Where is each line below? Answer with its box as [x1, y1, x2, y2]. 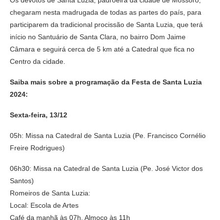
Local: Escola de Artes [10, 201, 79, 210]
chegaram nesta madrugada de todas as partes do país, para [10, 8, 201, 17]
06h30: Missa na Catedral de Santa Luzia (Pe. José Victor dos [10, 165, 203, 173]
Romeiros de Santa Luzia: [10, 189, 90, 197]
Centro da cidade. [10, 57, 65, 66]
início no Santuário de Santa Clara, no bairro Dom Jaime [10, 33, 186, 41]
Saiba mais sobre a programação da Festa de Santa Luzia [10, 78, 202, 86]
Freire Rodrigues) [10, 144, 65, 152]
